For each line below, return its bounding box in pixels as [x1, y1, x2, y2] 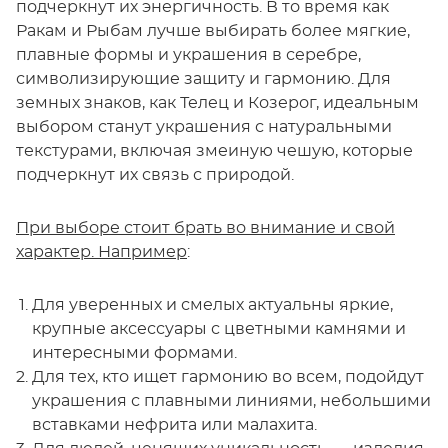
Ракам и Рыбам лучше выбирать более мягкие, [16, 23, 410, 40]
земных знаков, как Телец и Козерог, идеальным [16, 95, 419, 112]
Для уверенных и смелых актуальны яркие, [32, 297, 393, 314]
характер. [16, 244, 98, 261]
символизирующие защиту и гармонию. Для [16, 71, 391, 88]
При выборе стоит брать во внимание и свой [16, 220, 395, 237]
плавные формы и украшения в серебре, [16, 47, 361, 64]
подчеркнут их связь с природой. [16, 167, 294, 184]
